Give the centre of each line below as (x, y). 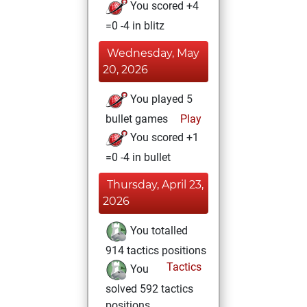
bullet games (137, 119)
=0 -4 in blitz (135, 26)
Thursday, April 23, (155, 185)
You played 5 (160, 99)
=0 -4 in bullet (138, 157)
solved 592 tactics (149, 289)
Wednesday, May (153, 53)
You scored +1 (163, 138)
